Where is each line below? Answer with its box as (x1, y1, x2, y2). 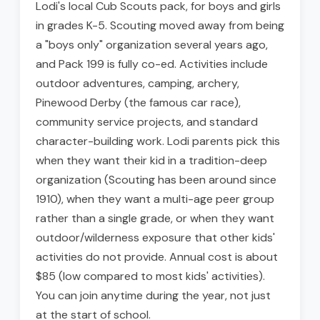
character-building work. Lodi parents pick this (36, 134, 280, 149)
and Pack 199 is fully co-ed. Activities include (36, 56, 268, 72)
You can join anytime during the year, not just (36, 288, 271, 304)
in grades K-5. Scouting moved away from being (36, 18, 284, 34)
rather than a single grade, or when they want (36, 211, 274, 226)
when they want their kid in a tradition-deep (36, 153, 267, 169)
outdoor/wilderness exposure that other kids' (36, 230, 275, 246)
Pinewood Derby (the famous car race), (36, 95, 241, 111)
